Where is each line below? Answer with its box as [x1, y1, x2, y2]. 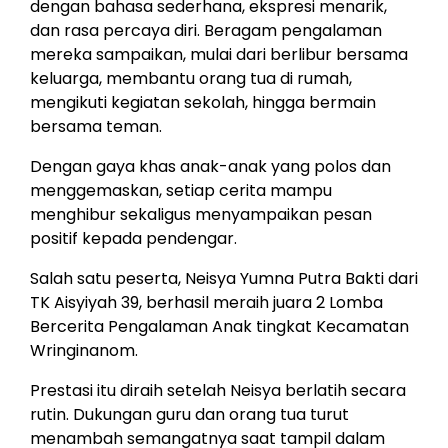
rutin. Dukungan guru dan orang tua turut [30, 402, 349, 426]
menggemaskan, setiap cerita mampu [30, 178, 332, 202]
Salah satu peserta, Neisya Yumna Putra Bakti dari [30, 266, 418, 290]
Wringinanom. [30, 338, 138, 362]
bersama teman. [30, 114, 162, 138]
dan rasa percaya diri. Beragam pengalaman [30, 18, 382, 42]
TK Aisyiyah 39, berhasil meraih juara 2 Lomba [30, 290, 383, 314]
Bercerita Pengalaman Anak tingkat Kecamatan [30, 314, 409, 338]
